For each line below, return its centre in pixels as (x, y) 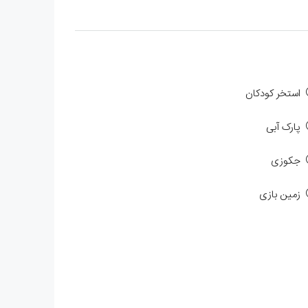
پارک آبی (284, 127)
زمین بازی (280, 195)
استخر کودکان (273, 93)
